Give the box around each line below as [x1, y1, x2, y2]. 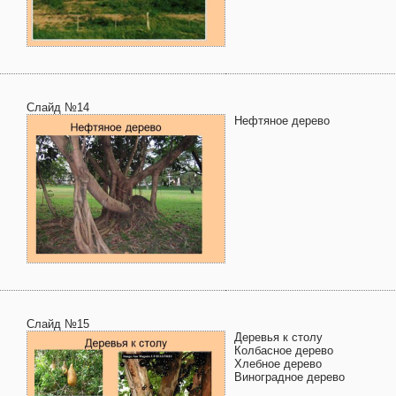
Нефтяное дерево [234, 114, 330, 127]
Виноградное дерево [234, 370, 345, 384]
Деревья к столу [234, 331, 323, 344]
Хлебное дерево [234, 357, 322, 370]
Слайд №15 [27, 317, 89, 331]
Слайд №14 [27, 101, 89, 114]
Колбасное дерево [234, 344, 333, 357]
